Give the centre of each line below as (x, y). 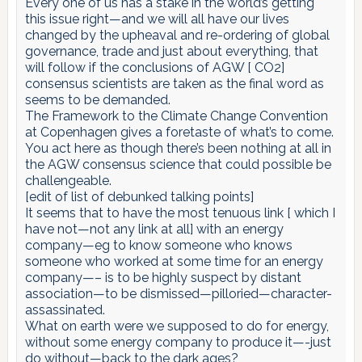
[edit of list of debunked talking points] (139, 196)
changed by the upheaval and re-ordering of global (177, 35)
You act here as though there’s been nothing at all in (178, 148)
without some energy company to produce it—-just (178, 342)
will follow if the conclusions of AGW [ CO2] (154, 67)
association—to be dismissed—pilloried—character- (178, 293)
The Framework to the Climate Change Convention (176, 116)
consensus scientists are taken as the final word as (174, 83)
